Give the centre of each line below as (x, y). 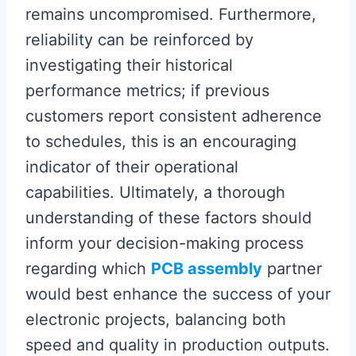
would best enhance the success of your (178, 294)
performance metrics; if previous (147, 90)
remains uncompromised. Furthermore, (171, 14)
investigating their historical (129, 65)
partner (292, 268)
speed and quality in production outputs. (178, 344)
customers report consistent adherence (174, 116)
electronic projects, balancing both (156, 319)
